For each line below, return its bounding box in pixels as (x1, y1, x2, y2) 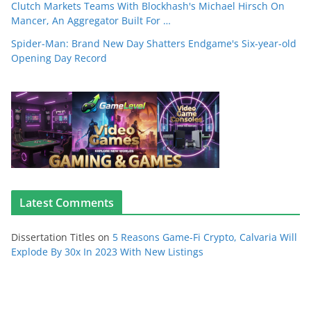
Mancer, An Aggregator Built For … (11, 14, 171, 27)
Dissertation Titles (11, 230, 95, 244)
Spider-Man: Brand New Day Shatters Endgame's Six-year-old (11, 37, 296, 50)
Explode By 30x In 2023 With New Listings (11, 245, 203, 258)
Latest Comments (19, 195, 115, 210)
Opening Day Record (11, 51, 107, 65)
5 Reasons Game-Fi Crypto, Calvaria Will (112, 230, 297, 244)
